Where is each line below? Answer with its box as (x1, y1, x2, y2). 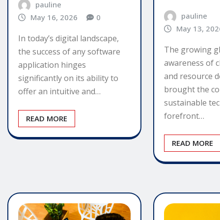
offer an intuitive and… (18, 85, 101, 97)
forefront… (164, 110, 205, 121)
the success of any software (18, 46, 120, 57)
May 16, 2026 (30, 12, 78, 22)
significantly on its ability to (18, 72, 118, 83)
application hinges (18, 59, 86, 70)
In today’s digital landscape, (18, 32, 119, 44)
